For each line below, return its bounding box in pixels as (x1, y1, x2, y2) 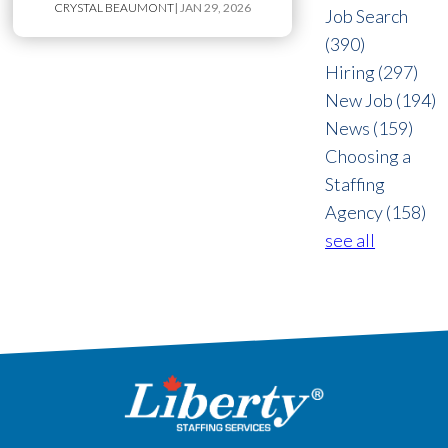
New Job (325, 89, 397, 112)
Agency (325, 201, 387, 224)
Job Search (325, 5, 409, 28)
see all (325, 229, 376, 252)
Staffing (325, 173, 386, 196)
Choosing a (325, 145, 412, 168)
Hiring (325, 61, 379, 84)
